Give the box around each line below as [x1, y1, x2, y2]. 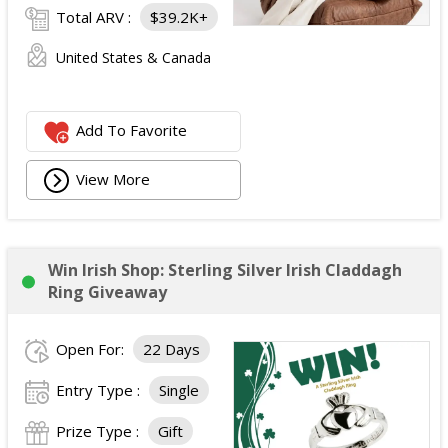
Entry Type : [56, 380, 144, 400]
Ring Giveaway [48, 281, 167, 303]
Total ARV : [56, 7, 135, 27]
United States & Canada [56, 48, 211, 67]
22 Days [143, 339, 200, 359]
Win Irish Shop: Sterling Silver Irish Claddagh [48, 259, 402, 281]
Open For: [56, 339, 128, 359]
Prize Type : [56, 421, 143, 441]
